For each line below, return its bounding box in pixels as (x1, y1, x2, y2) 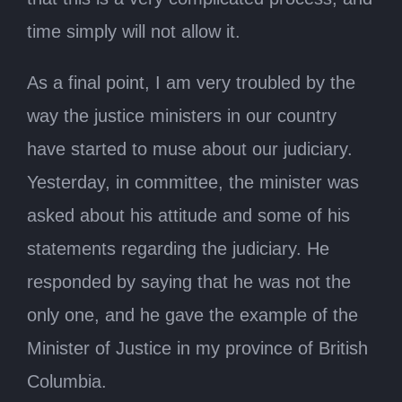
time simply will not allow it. (27, 21, 240, 41)
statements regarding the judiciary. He (27, 238, 329, 258)
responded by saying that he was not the (27, 271, 351, 292)
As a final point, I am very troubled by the (27, 72, 355, 92)
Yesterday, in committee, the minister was (27, 171, 359, 192)
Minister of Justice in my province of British (27, 337, 368, 358)
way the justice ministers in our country (27, 105, 336, 126)
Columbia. (27, 371, 107, 391)
